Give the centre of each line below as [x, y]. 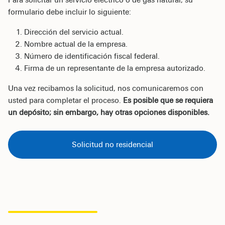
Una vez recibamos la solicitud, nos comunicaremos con [106, 88]
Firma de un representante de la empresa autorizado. [115, 68]
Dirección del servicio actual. [74, 32]
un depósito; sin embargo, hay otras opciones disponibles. [109, 112]
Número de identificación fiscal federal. [92, 56]
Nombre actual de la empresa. [76, 44]
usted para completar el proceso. [66, 100]
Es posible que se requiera [168, 100]
